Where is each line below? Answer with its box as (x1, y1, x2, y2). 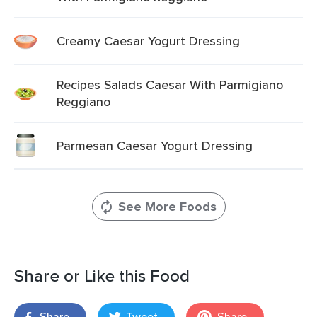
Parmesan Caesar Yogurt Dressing (57, 137, 253, 154)
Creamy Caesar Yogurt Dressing (57, 32, 240, 50)
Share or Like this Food (14, 263, 190, 288)
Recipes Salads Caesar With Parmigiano (57, 76, 283, 93)
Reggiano (57, 93, 110, 110)
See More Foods (117, 197, 217, 216)
